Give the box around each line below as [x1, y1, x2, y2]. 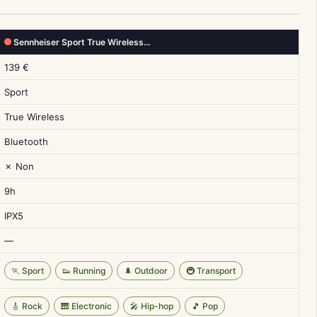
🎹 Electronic [61, 301, 112, 311]
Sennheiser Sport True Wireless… [11, 37, 151, 47]
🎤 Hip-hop [130, 301, 173, 311]
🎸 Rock [11, 301, 42, 311]
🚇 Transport [186, 265, 236, 276]
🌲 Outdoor [124, 265, 168, 276]
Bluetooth [4, 136, 48, 147]
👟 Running [62, 265, 105, 276]
